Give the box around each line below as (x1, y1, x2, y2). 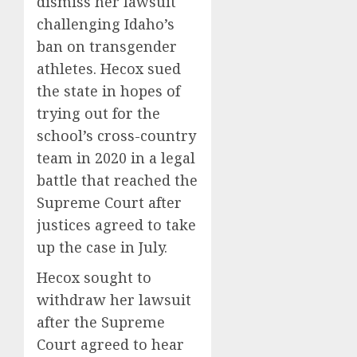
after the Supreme (37, 312, 165, 331)
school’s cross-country (37, 126, 196, 145)
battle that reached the (37, 171, 198, 190)
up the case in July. (37, 237, 167, 257)
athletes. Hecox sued (37, 59, 181, 78)
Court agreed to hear (37, 335, 184, 354)
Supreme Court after (37, 193, 182, 212)
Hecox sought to (37, 268, 151, 287)
